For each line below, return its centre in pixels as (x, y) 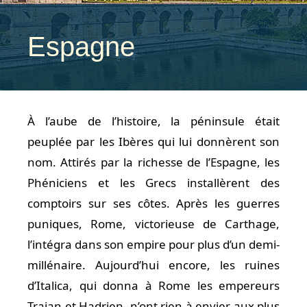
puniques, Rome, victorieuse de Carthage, (153, 224)
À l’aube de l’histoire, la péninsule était (153, 121)
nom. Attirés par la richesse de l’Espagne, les (153, 162)
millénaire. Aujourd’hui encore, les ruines (153, 265)
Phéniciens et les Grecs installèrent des (153, 183)
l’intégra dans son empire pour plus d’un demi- (153, 244)
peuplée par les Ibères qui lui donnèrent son (153, 142)
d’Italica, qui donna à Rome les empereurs (153, 285)
